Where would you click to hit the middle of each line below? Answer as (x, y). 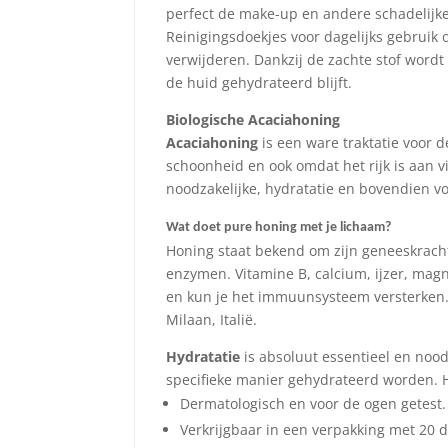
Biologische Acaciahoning (253, 119)
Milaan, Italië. (212, 319)
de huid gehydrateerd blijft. (259, 82)
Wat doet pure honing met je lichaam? (279, 227)
